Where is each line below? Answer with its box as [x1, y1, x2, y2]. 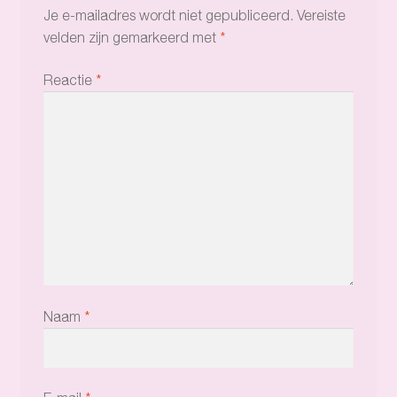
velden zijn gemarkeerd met [43, 28, 220, 45]
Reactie [43, 71, 96, 88]
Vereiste [296, 6, 346, 23]
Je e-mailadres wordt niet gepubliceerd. [43, 6, 293, 23]
